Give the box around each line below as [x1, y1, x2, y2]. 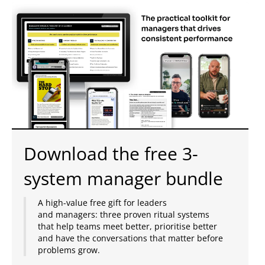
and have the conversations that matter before [38, 232, 223, 244]
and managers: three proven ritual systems [38, 209, 209, 221]
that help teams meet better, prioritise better [38, 221, 217, 232]
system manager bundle [24, 166, 223, 191]
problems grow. [38, 244, 100, 256]
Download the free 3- [24, 141, 198, 166]
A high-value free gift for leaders [38, 197, 167, 209]
